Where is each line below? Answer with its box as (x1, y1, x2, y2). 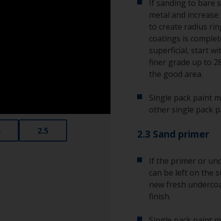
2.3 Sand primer (137, 128, 209, 140)
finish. (149, 191, 171, 202)
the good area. (149, 69, 203, 79)
